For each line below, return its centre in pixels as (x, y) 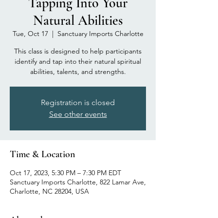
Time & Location (42, 154)
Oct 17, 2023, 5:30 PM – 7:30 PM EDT (65, 173)
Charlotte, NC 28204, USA (49, 191)
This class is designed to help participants (78, 51)
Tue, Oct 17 (30, 33)
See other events (78, 114)
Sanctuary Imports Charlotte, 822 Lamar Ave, (78, 182)
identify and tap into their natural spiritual (78, 61)
